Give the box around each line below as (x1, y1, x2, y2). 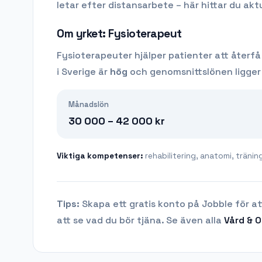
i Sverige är (57, 65, 110, 78)
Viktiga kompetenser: (57, 151, 145, 161)
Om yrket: (57, 26, 109, 42)
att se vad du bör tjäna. (57, 214, 164, 227)
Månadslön (68, 99, 109, 110)
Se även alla (164, 214, 224, 227)
